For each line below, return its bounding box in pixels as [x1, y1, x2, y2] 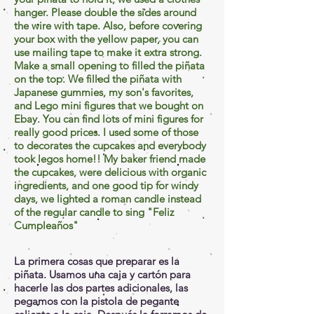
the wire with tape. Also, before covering [14, 18, 202, 32]
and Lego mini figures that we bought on [14, 98, 203, 112]
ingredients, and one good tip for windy [14, 178, 198, 192]
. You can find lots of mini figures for [37, 111, 203, 125]
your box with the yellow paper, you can [14, 32, 198, 46]
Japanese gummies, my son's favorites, [14, 85, 193, 99]
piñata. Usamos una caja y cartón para [14, 267, 191, 281]
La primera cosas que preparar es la [14, 254, 179, 268]
